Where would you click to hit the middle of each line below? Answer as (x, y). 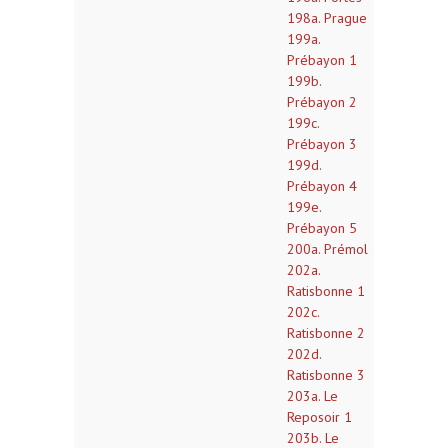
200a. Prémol (327, 249)
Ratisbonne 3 (326, 375)
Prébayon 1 (322, 60)
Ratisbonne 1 (326, 291)
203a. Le (312, 396)
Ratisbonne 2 (326, 333)
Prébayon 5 (322, 228)
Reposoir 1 (319, 417)
